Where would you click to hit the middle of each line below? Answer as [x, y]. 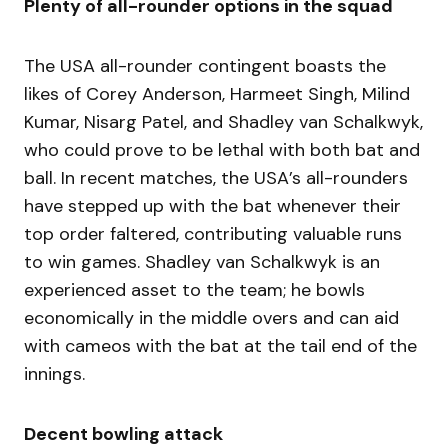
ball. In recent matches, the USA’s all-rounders [216, 178]
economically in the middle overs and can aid [211, 318]
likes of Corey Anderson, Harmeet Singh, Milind [217, 94]
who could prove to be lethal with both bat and [222, 150]
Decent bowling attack [123, 434]
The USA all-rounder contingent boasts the [205, 66]
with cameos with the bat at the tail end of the [220, 346]
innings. [57, 374]
